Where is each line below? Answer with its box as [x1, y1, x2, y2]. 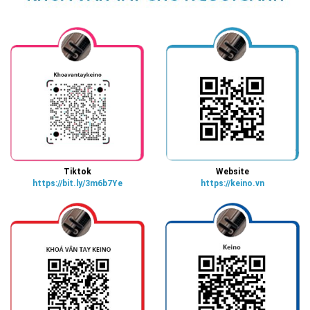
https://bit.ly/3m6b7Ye [33, 178, 122, 188]
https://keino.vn [201, 178, 264, 188]
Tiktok [64, 166, 91, 176]
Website [216, 166, 249, 176]
